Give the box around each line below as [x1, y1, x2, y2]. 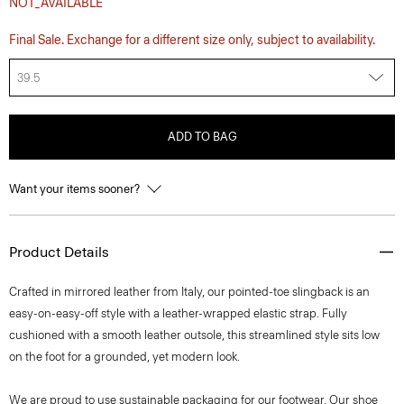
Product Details [9, 243, 109, 261]
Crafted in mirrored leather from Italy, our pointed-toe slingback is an [9, 285, 370, 298]
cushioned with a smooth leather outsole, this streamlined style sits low [9, 328, 380, 342]
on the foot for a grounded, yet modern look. [9, 350, 240, 363]
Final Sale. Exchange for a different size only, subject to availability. [9, 32, 375, 48]
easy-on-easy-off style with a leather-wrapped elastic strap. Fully [9, 307, 347, 320]
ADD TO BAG [167, 130, 237, 143]
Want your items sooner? [9, 182, 142, 196]
